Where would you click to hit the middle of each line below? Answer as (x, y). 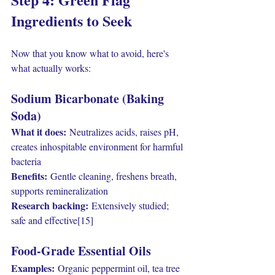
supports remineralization (60, 191)
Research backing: (50, 205)
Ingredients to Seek (72, 21)
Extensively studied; (130, 205)
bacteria (26, 161)
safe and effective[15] (52, 220)
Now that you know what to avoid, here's (91, 53)
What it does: (39, 132)
